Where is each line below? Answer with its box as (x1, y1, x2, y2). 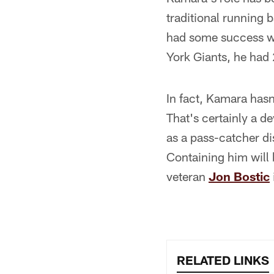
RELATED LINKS (177, 253, 269, 267)
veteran (166, 169, 209, 183)
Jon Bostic (209, 169, 270, 183)
